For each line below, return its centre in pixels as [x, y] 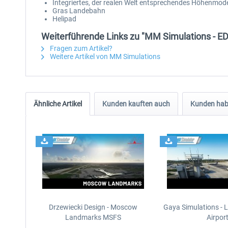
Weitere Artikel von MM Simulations [104, 56]
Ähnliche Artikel [58, 104]
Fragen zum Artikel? [80, 48]
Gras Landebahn [79, 11]
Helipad [64, 19]
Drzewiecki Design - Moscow [93, 207]
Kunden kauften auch [136, 104]
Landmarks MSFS [93, 217]
